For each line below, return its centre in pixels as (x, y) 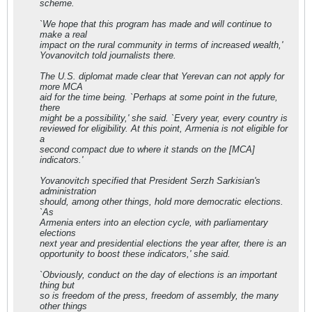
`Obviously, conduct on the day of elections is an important (158, 275)
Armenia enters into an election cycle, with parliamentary (154, 223)
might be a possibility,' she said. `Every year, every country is (164, 118)
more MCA (61, 87)
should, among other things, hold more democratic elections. (162, 202)
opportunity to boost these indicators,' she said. (135, 254)
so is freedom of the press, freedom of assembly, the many (159, 296)
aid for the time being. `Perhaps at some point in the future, (159, 97)
